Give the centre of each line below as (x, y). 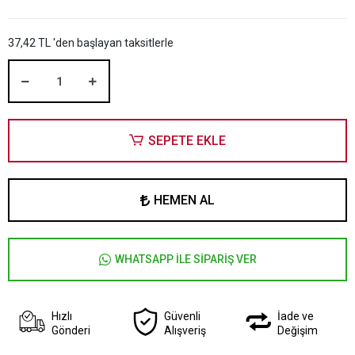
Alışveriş (185, 330)
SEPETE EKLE (187, 140)
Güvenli (183, 316)
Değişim (297, 330)
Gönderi (71, 330)
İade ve (295, 316)
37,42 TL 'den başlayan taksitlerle (91, 43)
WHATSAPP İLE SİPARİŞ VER (185, 259)
